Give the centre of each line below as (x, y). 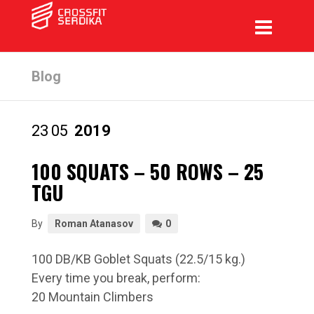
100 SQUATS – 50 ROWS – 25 (147, 171)
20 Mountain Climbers (92, 297)
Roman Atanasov (94, 224)
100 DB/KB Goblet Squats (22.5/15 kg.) (138, 259)
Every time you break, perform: (116, 278)
